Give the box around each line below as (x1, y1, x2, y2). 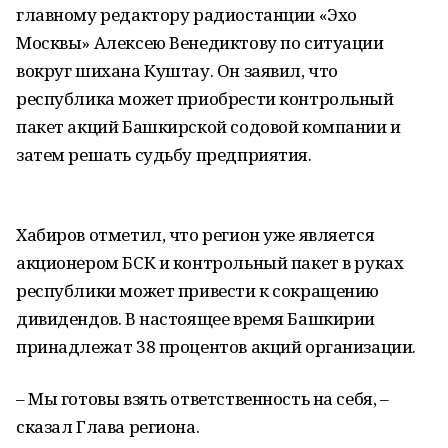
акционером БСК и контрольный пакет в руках (16, 251, 404, 274)
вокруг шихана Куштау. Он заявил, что (16, 59, 338, 82)
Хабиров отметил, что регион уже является (16, 223, 375, 246)
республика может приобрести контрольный (16, 87, 394, 110)
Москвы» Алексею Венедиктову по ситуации (16, 31, 384, 54)
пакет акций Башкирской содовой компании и (16, 115, 401, 138)
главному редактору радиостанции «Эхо (16, 3, 357, 26)
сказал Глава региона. (16, 415, 200, 438)
